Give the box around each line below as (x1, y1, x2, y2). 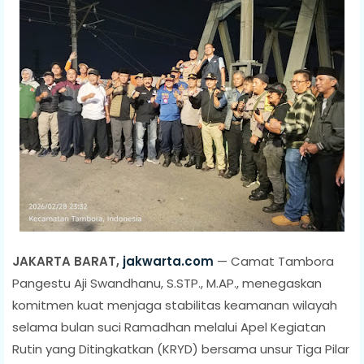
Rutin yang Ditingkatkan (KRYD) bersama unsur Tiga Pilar (12, 340, 349, 357)
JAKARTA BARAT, (12, 252, 123, 270)
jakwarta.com (123, 252, 214, 270)
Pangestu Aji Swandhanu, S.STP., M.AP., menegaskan (12, 274, 322, 292)
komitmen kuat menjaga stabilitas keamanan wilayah (12, 296, 337, 314)
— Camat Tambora (217, 252, 334, 270)
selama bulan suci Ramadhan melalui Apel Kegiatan (12, 318, 326, 336)
